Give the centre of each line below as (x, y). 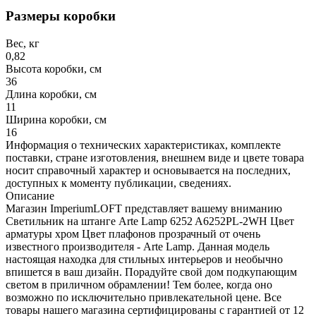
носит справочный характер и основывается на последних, (148, 170)
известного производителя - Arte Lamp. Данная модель (138, 246)
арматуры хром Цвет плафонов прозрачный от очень (133, 233)
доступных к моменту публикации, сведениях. (119, 183)
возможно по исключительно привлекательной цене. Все (144, 297)
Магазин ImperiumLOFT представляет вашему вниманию (144, 208)
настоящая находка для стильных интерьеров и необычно (144, 259)
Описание (30, 195)
